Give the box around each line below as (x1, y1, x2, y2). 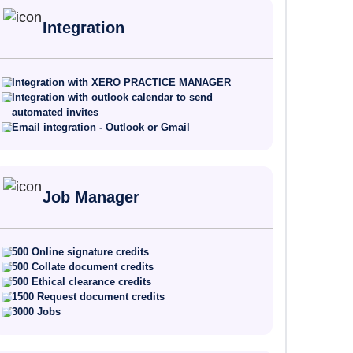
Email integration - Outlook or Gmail (11, 121, 190, 133)
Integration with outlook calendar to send (11, 91, 213, 103)
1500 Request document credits (11, 291, 165, 303)
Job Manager (42, 188, 139, 206)
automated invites (11, 106, 98, 118)
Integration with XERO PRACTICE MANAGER (11, 76, 231, 88)
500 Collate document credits (11, 261, 154, 273)
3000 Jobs (11, 306, 61, 318)
